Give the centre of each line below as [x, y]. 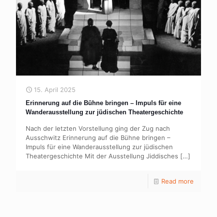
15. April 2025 [55, 90]
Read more [178, 181]
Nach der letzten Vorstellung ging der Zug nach [98, 129]
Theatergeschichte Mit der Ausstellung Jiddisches [102, 156]
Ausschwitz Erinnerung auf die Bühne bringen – [98, 138]
